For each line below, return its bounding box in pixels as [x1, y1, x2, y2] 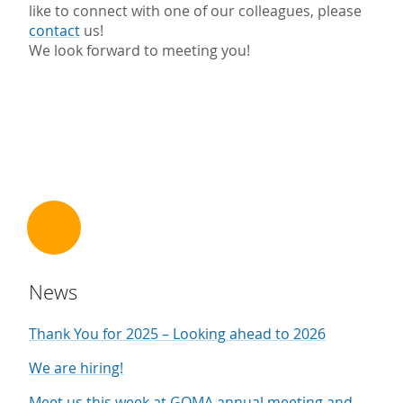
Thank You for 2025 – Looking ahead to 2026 [29, 324, 327, 344]
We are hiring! [29, 358, 124, 378]
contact [29, 21, 81, 40]
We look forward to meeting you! [29, 40, 251, 60]
